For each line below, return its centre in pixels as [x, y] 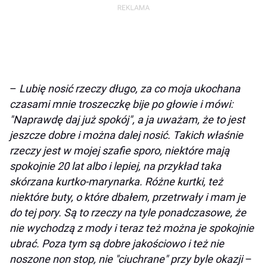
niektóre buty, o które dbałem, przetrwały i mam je [128, 197]
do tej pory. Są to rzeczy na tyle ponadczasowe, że [128, 212]
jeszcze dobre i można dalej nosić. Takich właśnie [126, 135]
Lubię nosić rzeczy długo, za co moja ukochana [130, 88]
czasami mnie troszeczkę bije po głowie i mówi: [121, 104]
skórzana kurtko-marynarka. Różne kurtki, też [116, 181]
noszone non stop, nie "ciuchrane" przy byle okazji [127, 259]
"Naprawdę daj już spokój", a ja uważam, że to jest [127, 119]
